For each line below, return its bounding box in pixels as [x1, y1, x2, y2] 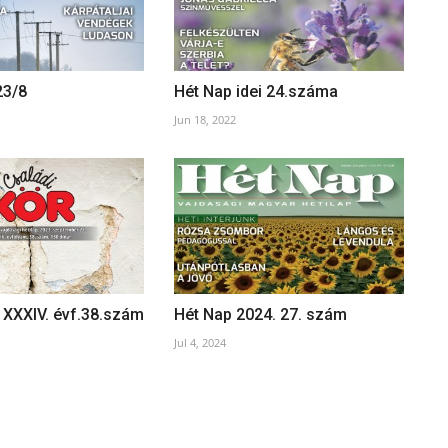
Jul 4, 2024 [173, 335, 226, 351]
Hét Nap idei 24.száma [173, 81, 338, 101]
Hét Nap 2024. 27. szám [173, 305, 347, 325]
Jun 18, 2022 [173, 111, 236, 127]
